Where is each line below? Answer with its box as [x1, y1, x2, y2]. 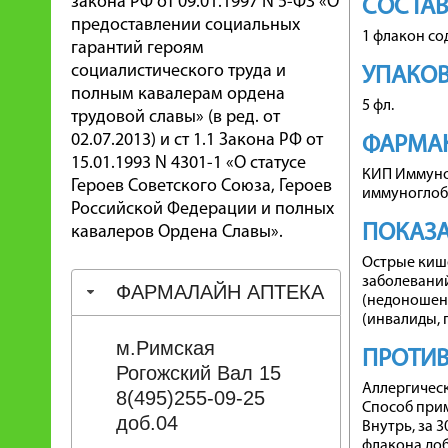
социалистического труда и [71, 62, 286, 81]
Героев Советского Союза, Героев [71, 177, 332, 196]
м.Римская [115, 336, 215, 359]
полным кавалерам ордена [71, 85, 285, 104]
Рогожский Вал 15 [115, 361, 281, 384]
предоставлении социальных [71, 16, 300, 35]
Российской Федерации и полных [71, 200, 334, 219]
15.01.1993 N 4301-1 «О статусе [71, 154, 306, 173]
